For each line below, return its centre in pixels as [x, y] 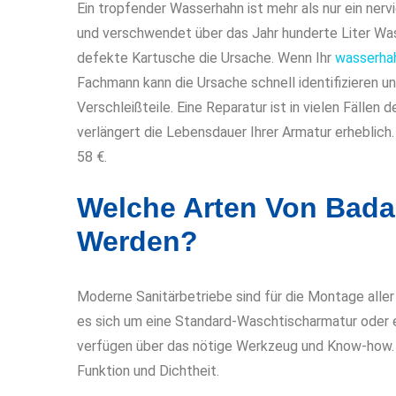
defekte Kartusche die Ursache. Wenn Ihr [206, 57]
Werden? [137, 241]
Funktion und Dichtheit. [148, 370]
